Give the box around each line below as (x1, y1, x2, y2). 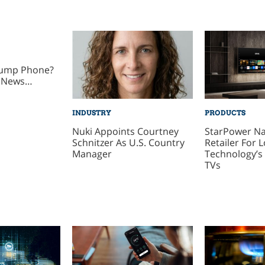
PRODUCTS (204, 108, 245, 118)
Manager (72, 147, 112, 160)
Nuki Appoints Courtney (72, 124, 179, 138)
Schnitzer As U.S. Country (72, 135, 185, 149)
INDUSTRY (72, 108, 111, 118)
